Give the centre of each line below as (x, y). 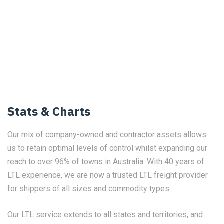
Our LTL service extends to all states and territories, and (105, 215)
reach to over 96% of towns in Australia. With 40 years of (106, 162)
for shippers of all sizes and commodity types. (89, 189)
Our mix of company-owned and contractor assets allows (107, 135)
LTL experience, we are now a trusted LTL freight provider (108, 175)
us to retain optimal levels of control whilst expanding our (107, 148)
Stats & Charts (49, 111)
